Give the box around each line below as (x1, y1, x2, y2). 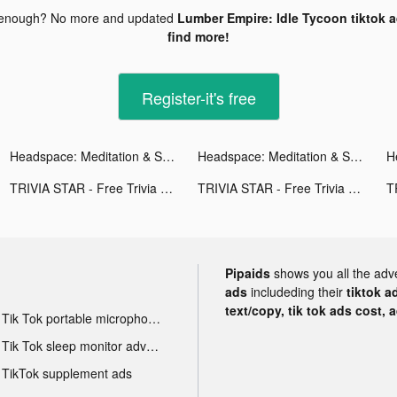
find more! (167, 27, 230, 45)
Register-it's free (141, 85, 256, 109)
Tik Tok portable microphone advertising (147, 308, 160, 327)
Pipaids (225, 263, 270, 282)
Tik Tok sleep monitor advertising (145, 336, 159, 354)
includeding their (251, 282, 346, 300)
